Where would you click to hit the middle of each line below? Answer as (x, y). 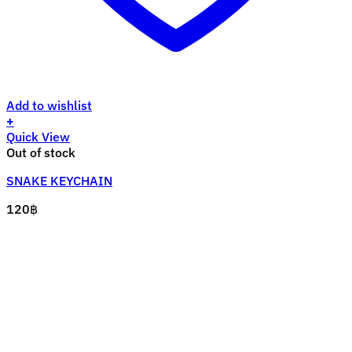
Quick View (38, 137)
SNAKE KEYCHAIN (59, 181)
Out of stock (41, 153)
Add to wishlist (49, 106)
